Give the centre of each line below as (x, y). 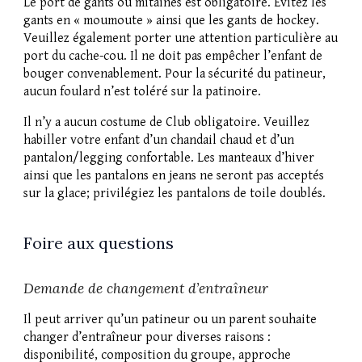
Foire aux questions (99, 243)
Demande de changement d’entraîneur (146, 289)
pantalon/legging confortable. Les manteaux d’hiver (169, 158)
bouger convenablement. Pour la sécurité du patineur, (175, 74)
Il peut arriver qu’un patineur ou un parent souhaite (170, 320)
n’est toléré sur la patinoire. (183, 92)
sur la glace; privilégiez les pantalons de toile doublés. (175, 194)
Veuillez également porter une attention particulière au (181, 39)
